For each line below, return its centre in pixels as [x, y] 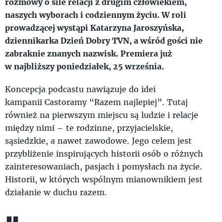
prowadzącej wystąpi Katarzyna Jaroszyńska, [94, 27]
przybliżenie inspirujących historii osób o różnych [104, 153]
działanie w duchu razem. [58, 192]
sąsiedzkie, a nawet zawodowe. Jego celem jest [98, 140]
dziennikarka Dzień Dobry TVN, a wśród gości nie [104, 40]
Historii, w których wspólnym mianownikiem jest [104, 179]
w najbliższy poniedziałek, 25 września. [85, 66]
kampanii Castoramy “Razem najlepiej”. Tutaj [96, 102]
